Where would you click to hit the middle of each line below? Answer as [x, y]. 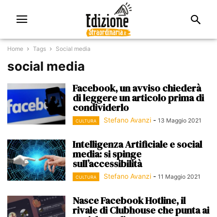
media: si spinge [107, 154]
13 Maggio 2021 [180, 120]
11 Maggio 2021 [179, 177]
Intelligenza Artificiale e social [137, 145]
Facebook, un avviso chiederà [137, 88]
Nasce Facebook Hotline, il [129, 201]
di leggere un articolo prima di [138, 98]
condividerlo [101, 108]
